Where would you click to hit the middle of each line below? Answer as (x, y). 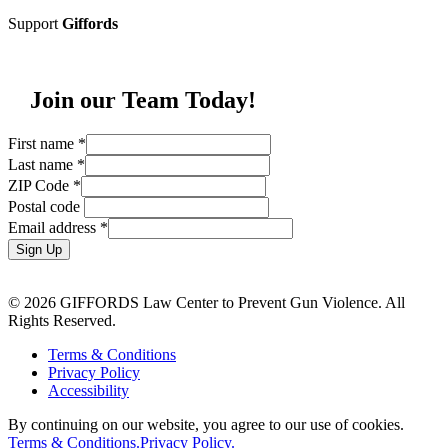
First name (43, 143)
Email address (54, 227)
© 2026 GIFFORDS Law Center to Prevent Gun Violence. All (206, 302)
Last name (42, 164)
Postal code (46, 206)
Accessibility (88, 390)
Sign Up (39, 249)
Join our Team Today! (143, 99)
